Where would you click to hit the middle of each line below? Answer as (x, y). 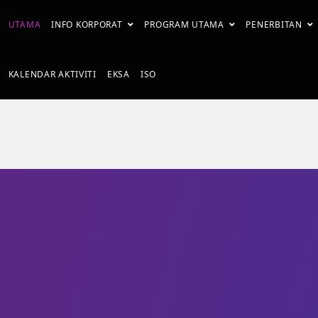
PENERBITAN (274, 24)
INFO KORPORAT (87, 24)
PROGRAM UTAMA (184, 24)
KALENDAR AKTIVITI (52, 74)
